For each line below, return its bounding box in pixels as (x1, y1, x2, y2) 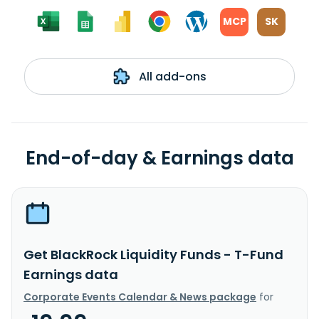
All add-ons (135, 68, 206, 85)
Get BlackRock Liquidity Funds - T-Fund (23, 245, 283, 263)
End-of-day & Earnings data (25, 145, 294, 171)
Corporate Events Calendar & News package (23, 289, 256, 304)
